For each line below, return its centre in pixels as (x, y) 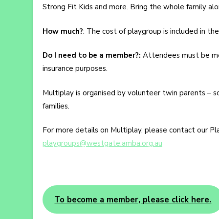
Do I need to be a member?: (92, 55)
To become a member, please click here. (133, 199)
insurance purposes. (75, 69)
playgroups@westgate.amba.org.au (102, 143)
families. (56, 106)
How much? (63, 31)
